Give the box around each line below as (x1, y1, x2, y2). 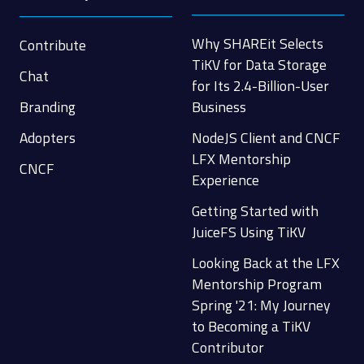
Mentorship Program (192, 273, 322, 296)
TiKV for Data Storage (192, 54, 327, 76)
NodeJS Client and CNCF (192, 127, 340, 149)
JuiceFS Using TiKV (192, 221, 305, 244)
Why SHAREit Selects (192, 32, 323, 55)
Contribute (19, 34, 86, 57)
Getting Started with (192, 200, 318, 223)
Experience (192, 169, 259, 192)
